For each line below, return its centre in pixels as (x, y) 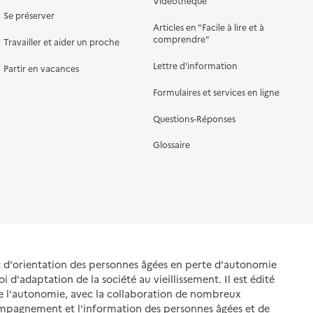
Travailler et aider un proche (62, 42)
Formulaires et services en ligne (216, 92)
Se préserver (29, 15)
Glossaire (171, 145)
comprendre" (181, 39)
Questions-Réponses (194, 118)
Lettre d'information (195, 66)
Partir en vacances (42, 68)
